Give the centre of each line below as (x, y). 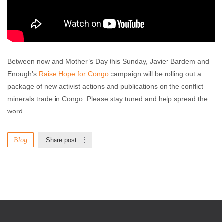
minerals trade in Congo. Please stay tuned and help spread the (108, 99)
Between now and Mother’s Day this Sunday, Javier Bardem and (108, 61)
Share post (61, 140)
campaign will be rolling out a (155, 74)
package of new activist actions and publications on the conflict (105, 86)
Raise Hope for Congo (74, 74)
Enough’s (23, 74)
